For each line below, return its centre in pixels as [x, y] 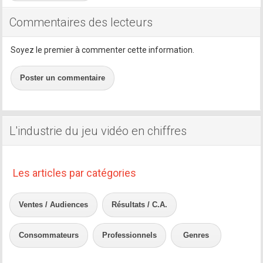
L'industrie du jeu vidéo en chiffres [98, 131]
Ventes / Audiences [54, 204]
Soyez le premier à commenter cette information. [103, 50]
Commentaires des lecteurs [81, 22]
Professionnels [130, 235]
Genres [196, 235]
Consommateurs [49, 235]
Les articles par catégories [75, 173]
